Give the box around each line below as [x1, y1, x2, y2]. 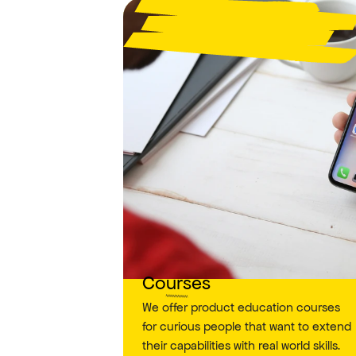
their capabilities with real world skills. [141, 338, 340, 353]
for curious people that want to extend [141, 319, 351, 334]
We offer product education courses [141, 300, 340, 315]
